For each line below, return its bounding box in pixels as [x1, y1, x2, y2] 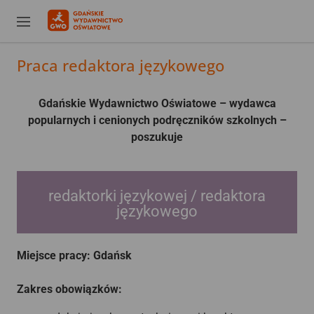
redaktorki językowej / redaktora [48, 187, 266, 205]
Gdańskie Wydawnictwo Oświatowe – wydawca [38, 97, 276, 110]
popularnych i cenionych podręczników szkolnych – [27, 114, 287, 127]
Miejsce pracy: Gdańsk [17, 249, 132, 262]
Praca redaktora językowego [17, 55, 224, 76]
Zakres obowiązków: [17, 282, 122, 296]
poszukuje [131, 130, 183, 144]
